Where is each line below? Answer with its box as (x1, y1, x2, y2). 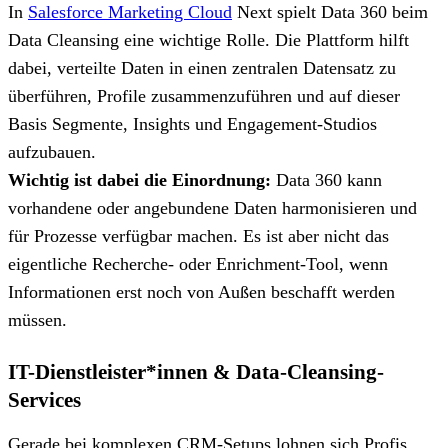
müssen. (8, 309, 72, 330)
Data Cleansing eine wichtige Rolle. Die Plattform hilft (8, 29, 409, 50)
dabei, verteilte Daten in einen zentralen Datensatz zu (8, 57, 396, 78)
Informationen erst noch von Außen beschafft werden (8, 281, 395, 302)
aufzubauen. (8, 141, 101, 162)
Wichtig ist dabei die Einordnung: (8, 169, 271, 190)
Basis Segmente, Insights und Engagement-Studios (8, 113, 377, 134)
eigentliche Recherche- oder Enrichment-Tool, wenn (8, 253, 388, 274)
